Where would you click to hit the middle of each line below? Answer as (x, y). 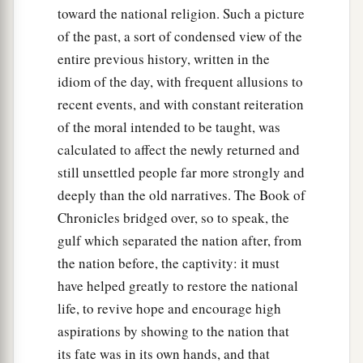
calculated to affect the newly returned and (179, 150)
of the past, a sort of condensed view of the (180, 36)
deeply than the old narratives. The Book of (181, 195)
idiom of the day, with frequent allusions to (180, 82)
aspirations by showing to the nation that (173, 331)
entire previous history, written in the (164, 59)
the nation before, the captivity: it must (169, 263)
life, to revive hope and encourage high (169, 309)
